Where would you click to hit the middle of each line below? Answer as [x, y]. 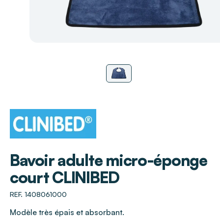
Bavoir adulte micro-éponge [109, 160]
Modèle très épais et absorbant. [67, 212]
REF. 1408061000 [38, 194]
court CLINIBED [65, 177]
